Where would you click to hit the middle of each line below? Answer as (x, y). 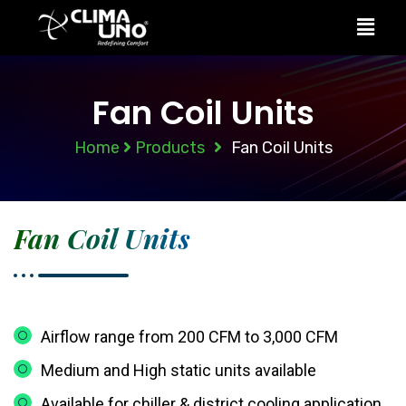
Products (168, 148)
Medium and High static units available (179, 371)
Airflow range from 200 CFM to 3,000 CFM (189, 337)
